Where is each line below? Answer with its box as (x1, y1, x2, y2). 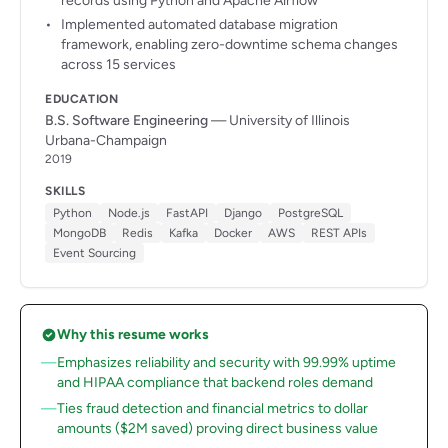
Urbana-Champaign (45, 132, 167, 149)
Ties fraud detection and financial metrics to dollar (57, 400, 368, 417)
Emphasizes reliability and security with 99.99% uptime (57, 354, 396, 371)
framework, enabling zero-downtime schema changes (61, 36, 398, 53)
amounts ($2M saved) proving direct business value (57, 420, 378, 437)
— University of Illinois (208, 112, 350, 129)
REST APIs (311, 226, 367, 240)
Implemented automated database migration (61, 16, 338, 33)
